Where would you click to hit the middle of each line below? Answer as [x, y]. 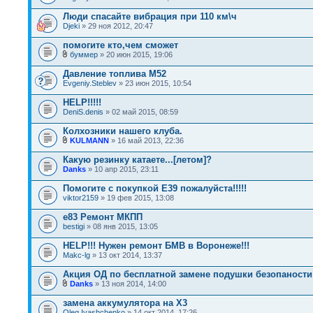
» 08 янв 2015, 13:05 [121, 226]
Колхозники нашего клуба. [123, 131]
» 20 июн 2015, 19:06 [135, 54]
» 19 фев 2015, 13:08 [136, 198]
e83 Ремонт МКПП [103, 217]
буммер [84, 54]
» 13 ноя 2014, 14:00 [130, 284]
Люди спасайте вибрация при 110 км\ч [150, 16]
